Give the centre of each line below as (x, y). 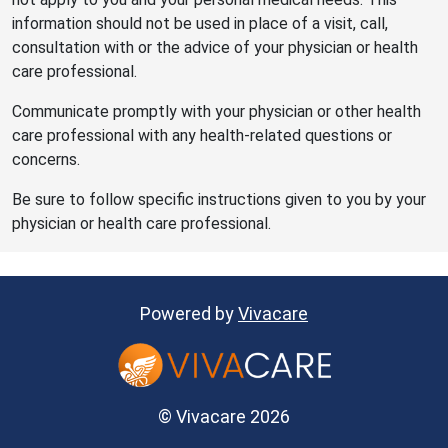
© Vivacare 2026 (224, 417)
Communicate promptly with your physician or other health (216, 111)
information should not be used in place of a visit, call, (200, 23)
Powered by (189, 313)
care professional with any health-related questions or (202, 135)
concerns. (46, 159)
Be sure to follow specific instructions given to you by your (219, 199)
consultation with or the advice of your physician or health (215, 47)
